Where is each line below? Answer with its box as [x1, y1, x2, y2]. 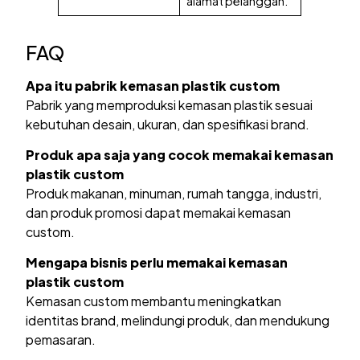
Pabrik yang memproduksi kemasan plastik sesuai [26, 96, 313, 113]
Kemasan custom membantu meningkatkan [26, 292, 282, 310]
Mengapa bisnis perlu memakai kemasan [26, 254, 288, 272]
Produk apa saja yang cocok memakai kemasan [26, 146, 334, 164]
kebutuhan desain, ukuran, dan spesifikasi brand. [26, 115, 310, 133]
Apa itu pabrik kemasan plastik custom [26, 76, 280, 94]
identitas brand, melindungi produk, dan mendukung [26, 312, 330, 329]
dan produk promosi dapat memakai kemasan [26, 204, 292, 222]
